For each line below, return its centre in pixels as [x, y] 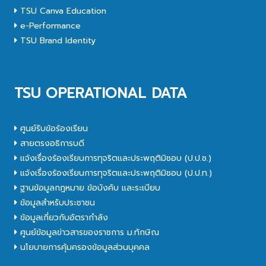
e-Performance [49, 26]
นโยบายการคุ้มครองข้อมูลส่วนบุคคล [84, 247]
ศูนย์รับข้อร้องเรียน [53, 128]
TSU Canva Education [62, 11]
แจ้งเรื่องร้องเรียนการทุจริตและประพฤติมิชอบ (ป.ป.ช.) [115, 158]
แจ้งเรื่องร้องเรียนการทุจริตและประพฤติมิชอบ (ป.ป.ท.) [115, 173]
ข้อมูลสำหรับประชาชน [56, 202]
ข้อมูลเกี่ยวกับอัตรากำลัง [63, 217]
